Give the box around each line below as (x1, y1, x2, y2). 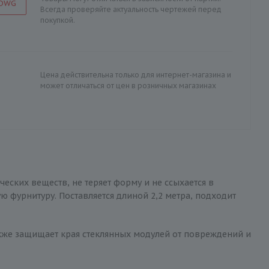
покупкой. (40, 16, 75, 25)
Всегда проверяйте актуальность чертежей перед (40, 5, 222, 14)
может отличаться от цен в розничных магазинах (40, 81, 216, 90)
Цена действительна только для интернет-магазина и (40, 70, 231, 79)
